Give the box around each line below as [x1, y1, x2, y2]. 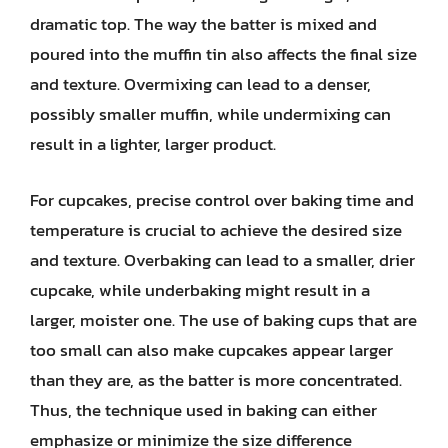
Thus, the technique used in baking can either [30, 396, 377, 423]
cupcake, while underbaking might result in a [30, 276, 370, 303]
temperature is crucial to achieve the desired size [30, 216, 402, 243]
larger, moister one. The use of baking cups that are [30, 306, 417, 333]
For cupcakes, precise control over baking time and [30, 186, 414, 213]
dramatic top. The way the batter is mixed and [30, 11, 377, 37]
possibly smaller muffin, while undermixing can [30, 101, 391, 127]
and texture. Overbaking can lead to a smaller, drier [30, 246, 415, 273]
